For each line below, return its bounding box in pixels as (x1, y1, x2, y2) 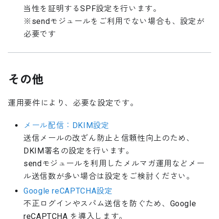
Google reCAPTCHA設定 (23, 186, 113, 196)
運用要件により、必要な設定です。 (8, 98, 138, 108)
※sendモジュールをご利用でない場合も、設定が (23, 17, 205, 26)
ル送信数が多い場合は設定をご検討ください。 (23, 172, 195, 181)
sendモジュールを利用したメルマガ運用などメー (23, 159, 205, 169)
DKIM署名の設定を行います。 (23, 146, 134, 156)
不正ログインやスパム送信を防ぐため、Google (23, 199, 197, 209)
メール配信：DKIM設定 (23, 121, 109, 131)
